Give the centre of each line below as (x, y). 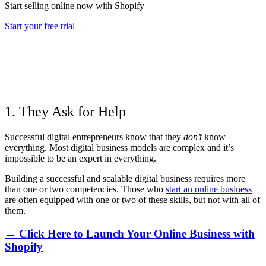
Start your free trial (40, 26)
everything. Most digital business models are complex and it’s (119, 147)
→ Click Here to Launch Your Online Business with (130, 233)
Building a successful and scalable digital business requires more (125, 178)
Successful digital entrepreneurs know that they (94, 137)
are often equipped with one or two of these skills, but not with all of (132, 199)
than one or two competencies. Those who (85, 189)
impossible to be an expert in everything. (80, 158)
